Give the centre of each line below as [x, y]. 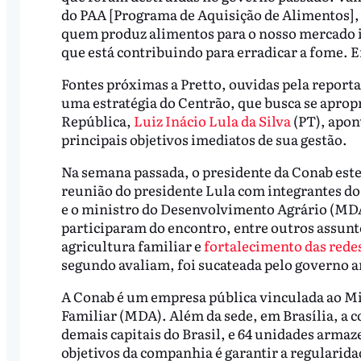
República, [97, 121]
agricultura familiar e [132, 245]
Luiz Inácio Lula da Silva [212, 121]
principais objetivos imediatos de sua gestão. [206, 139]
